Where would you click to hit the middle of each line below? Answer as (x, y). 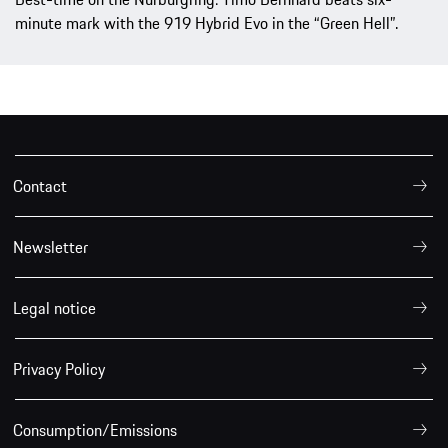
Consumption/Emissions (95, 429)
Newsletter (50, 246)
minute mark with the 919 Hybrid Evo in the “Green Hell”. (206, 22)
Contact (40, 185)
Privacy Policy (59, 368)
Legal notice (54, 307)
